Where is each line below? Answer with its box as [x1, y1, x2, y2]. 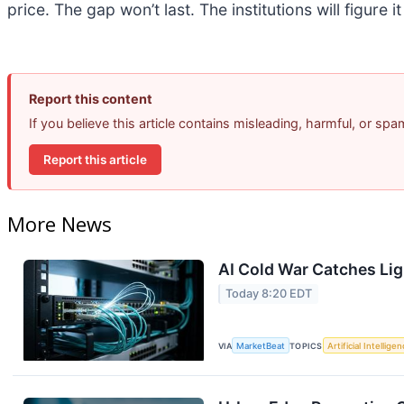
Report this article [43, 151, 147, 167]
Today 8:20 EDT [225, 287, 313, 301]
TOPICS [289, 340, 323, 351]
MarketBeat [236, 340, 286, 351]
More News [7, 210, 112, 238]
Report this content [29, 91, 152, 107]
